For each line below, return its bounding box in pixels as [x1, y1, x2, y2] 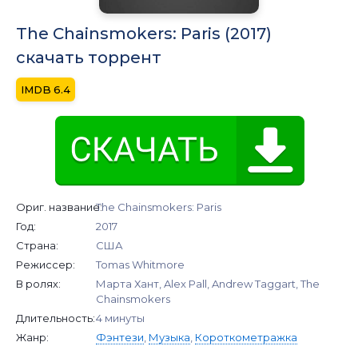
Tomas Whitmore [96, 257, 185, 271]
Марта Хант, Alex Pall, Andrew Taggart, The [96, 276, 320, 290]
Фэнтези [96, 330, 144, 344]
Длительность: [16, 311, 95, 324]
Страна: [16, 238, 58, 252]
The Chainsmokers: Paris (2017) [16, 23, 272, 43]
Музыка [149, 330, 190, 344]
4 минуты [96, 311, 145, 324]
